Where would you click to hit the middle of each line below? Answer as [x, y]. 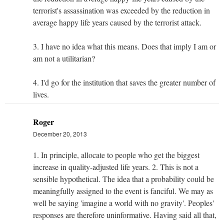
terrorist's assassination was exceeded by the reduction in [121, 10]
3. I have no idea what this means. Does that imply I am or [124, 46]
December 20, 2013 [60, 134]
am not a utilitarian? [64, 58]
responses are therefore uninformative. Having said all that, [125, 215]
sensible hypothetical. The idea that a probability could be [123, 179]
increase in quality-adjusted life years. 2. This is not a [116, 167]
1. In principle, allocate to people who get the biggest [116, 155]
